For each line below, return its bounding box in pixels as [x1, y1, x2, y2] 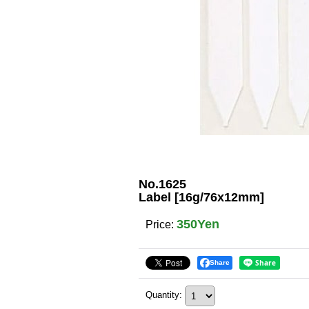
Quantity [146, 290, 179, 301]
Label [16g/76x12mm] [139, 190, 264, 204]
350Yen [177, 217, 219, 231]
